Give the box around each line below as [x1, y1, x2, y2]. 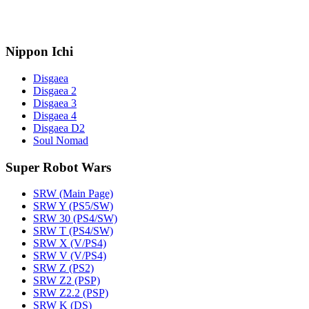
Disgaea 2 [33, 85, 77, 97]
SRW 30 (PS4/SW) [33, 212, 117, 225]
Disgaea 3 [33, 97, 77, 110]
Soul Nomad [33, 134, 88, 147]
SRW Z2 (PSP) [33, 275, 100, 287]
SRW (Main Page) [33, 188, 113, 200]
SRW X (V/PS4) [33, 237, 106, 250]
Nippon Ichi [6, 44, 73, 59]
